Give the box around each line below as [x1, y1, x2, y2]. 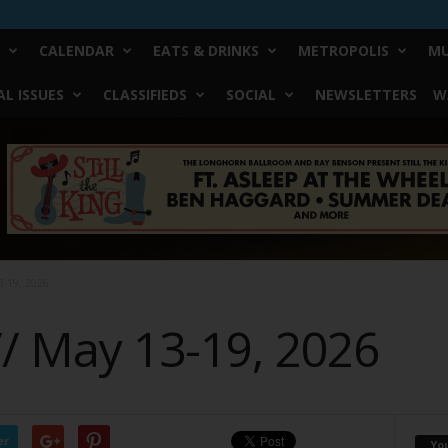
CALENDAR [38, 41, 114, 60]
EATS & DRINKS [152, 41, 259, 60]
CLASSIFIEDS [102, 85, 187, 104]
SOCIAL [225, 85, 276, 104]
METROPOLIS [297, 41, 389, 60]
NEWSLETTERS [314, 85, 417, 104]
